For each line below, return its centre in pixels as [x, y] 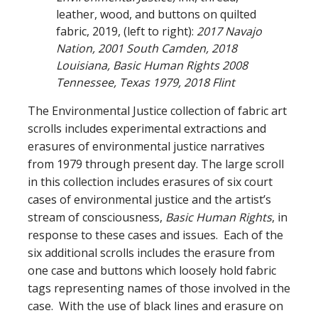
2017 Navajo [229, 31]
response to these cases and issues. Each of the [155, 235]
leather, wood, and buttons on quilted [156, 14]
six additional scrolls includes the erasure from [151, 252]
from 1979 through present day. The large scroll [156, 164]
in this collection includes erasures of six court [150, 181]
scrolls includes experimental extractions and [147, 128]
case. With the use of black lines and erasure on [155, 306]
